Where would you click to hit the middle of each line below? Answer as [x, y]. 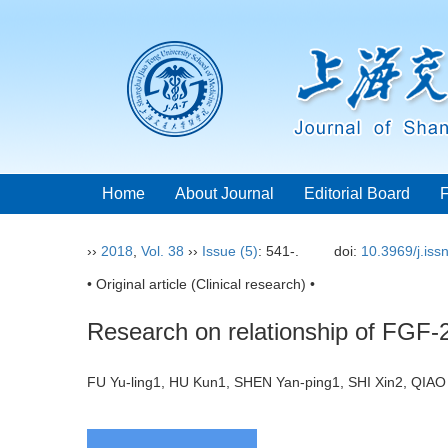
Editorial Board [357, 193]
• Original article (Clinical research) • [201, 284]
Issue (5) [230, 251]
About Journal [224, 193]
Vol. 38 [162, 251]
